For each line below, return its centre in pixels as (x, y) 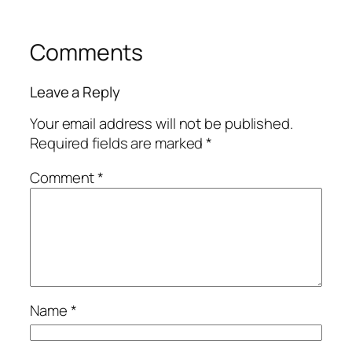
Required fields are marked (118, 143)
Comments (87, 52)
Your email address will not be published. (161, 124)
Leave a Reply (75, 92)
